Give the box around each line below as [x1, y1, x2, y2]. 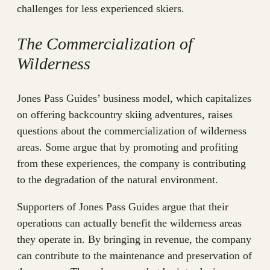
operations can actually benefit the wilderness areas [17, 217, 242, 230]
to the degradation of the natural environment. [17, 174, 218, 186]
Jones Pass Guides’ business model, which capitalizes [17, 92, 251, 105]
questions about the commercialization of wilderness [17, 125, 246, 137]
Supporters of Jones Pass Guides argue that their [17, 201, 228, 213]
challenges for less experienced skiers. [17, 2, 184, 15]
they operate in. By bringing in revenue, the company [17, 233, 251, 246]
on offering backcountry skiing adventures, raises [17, 108, 233, 121]
